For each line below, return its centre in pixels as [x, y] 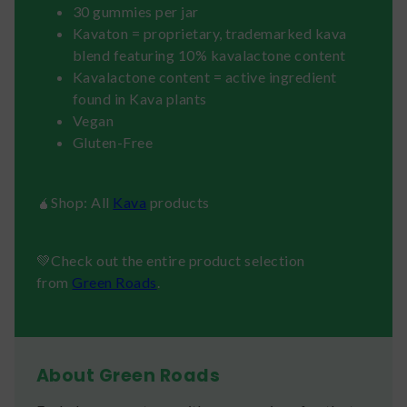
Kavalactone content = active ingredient [205, 76]
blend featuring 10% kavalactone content [209, 55]
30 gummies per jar [136, 11]
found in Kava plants [140, 98]
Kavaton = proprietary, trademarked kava [210, 33]
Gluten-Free [113, 142]
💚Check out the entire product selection [171, 260]
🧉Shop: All [75, 202]
